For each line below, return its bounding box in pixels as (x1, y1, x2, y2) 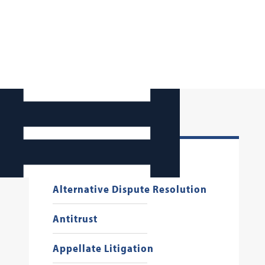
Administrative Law (52, 153, 150, 166)
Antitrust (52, 212, 98, 225)
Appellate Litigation (52, 241, 154, 255)
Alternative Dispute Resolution (52, 182, 207, 196)
